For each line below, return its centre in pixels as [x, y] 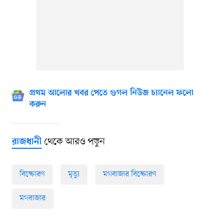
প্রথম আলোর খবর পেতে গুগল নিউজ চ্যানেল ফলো [111, 93]
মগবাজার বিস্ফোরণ [129, 174]
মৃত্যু [74, 174]
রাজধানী [27, 142]
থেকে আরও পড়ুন [73, 142]
